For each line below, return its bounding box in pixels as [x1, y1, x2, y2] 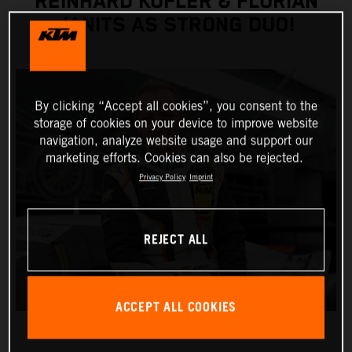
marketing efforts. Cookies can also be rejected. [45, 150, 303, 166]
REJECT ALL [144, 227, 208, 252]
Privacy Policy [139, 172, 185, 181]
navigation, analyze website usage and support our [39, 133, 313, 148]
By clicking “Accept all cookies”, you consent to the [35, 98, 317, 114]
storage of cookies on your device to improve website [34, 115, 318, 131]
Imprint [189, 172, 213, 181]
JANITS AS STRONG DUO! [57, 13, 295, 38]
